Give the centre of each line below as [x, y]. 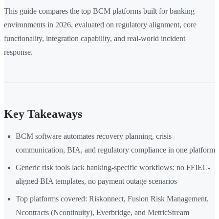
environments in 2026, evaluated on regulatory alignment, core [100, 25]
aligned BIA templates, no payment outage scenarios [96, 181]
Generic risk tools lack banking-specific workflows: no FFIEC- [113, 168]
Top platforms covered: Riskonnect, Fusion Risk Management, [112, 199]
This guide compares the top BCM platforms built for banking [99, 11]
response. [18, 52]
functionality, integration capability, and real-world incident [95, 39]
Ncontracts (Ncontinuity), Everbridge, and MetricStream [102, 213]
